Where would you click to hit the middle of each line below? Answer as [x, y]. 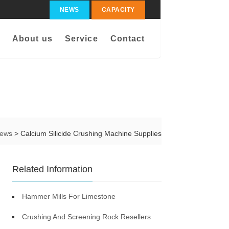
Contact [128, 39]
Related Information [53, 169]
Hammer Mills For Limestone [69, 196]
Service [81, 39]
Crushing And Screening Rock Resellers [87, 217]
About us [32, 39]
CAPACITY [118, 10]
